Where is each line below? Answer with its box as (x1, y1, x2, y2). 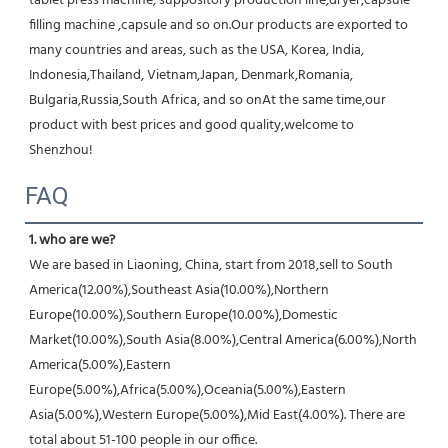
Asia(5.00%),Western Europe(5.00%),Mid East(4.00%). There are (29, 403, 405, 427)
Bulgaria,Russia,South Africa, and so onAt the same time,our (29, 88, 386, 112)
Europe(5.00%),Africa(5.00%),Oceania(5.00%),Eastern (29, 378, 346, 402)
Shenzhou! (29, 138, 93, 162)
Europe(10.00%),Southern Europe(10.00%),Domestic (29, 303, 338, 327)
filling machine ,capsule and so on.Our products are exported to (29, 13, 408, 37)
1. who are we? (29, 228, 115, 252)
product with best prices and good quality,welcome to (29, 113, 354, 137)
